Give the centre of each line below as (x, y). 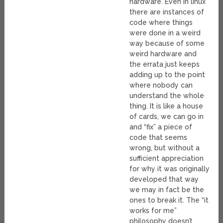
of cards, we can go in (167, 117)
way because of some (167, 44)
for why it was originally (170, 169)
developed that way (164, 179)
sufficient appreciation (167, 159)
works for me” (153, 211)
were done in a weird (165, 33)
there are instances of (167, 12)
